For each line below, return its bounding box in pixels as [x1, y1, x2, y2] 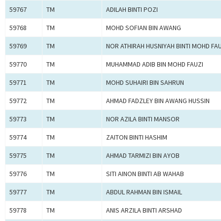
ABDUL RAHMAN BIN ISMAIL [106, 187, 182, 197]
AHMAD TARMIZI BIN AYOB [106, 151, 180, 160]
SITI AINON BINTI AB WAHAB [106, 169, 184, 179]
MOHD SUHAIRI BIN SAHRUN [106, 78, 184, 87]
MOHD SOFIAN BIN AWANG [106, 23, 181, 33]
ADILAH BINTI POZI [106, 5, 158, 14]
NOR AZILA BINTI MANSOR [106, 114, 180, 124]
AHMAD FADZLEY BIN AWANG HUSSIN [106, 96, 210, 106]
